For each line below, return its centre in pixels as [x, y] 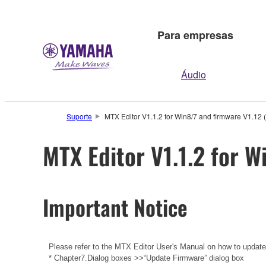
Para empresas [195, 35]
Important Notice [115, 207]
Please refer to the [80, 246]
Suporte [79, 116]
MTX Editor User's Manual [160, 246]
